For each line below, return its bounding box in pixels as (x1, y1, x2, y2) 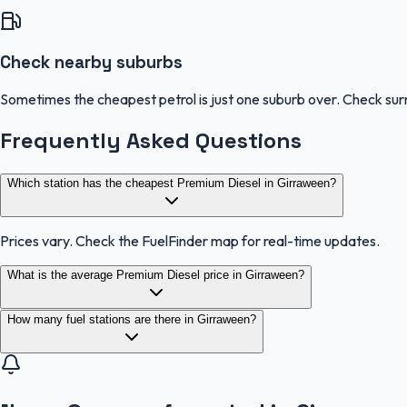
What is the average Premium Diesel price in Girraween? (7, 267, 304, 282)
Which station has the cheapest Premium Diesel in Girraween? (7, 175, 336, 190)
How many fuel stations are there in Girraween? (7, 312, 256, 326)
